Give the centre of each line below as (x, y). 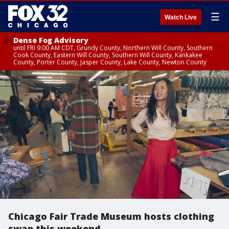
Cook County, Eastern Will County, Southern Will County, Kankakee (108, 55)
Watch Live (181, 17)
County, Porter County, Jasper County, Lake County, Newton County (110, 62)
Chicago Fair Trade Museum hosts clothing (111, 216)
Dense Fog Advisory (51, 40)
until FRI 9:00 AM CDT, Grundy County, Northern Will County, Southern (113, 48)
